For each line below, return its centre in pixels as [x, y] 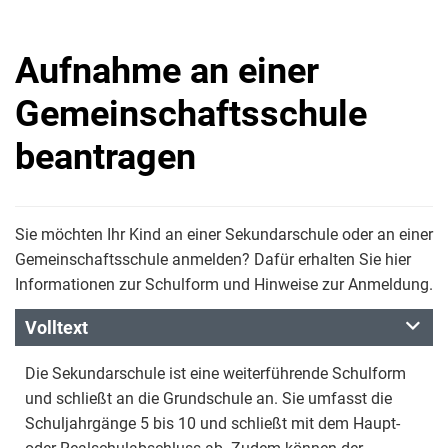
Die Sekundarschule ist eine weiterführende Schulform [215, 373]
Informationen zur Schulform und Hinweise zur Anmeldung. [224, 284]
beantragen [105, 157]
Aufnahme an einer [167, 71]
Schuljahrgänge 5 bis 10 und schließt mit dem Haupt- [212, 423]
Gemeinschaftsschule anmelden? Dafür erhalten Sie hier [213, 259]
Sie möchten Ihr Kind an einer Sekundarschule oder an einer [224, 234]
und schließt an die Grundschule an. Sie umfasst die [208, 398]
